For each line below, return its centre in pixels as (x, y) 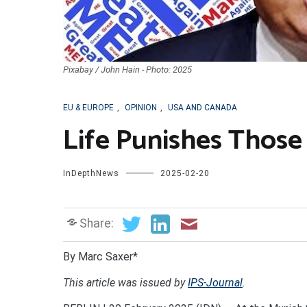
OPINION (141, 107)
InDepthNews (91, 173)
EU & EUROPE (88, 107)
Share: (97, 223)
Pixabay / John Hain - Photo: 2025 (127, 69)
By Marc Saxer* (100, 256)
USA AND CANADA (202, 107)
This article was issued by (124, 282)
